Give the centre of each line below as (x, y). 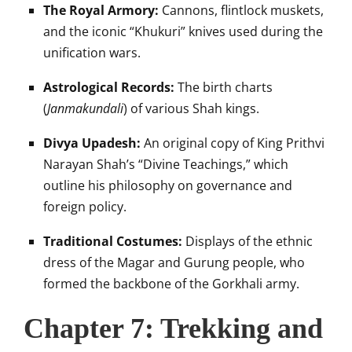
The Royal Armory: (101, 10)
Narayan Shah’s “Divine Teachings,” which (166, 164)
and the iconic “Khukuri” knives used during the (183, 31)
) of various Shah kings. (191, 108)
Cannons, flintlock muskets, (241, 10)
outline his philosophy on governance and (168, 185)
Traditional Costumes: (113, 241)
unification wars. (92, 53)
